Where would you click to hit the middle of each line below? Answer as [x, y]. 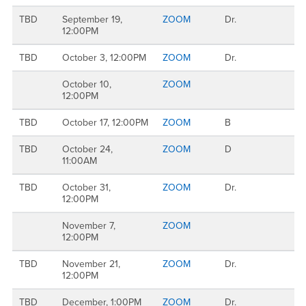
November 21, [91, 264]
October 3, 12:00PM [104, 58]
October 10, [87, 84]
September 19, [92, 19]
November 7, [89, 226]
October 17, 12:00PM [105, 123]
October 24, [87, 149]
